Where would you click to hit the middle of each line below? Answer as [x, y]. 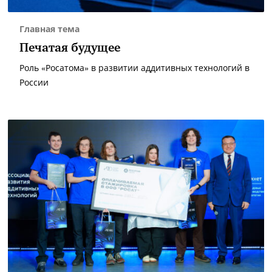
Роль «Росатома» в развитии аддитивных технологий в [134, 68]
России [34, 83]
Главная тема [49, 29]
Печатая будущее [70, 49]
